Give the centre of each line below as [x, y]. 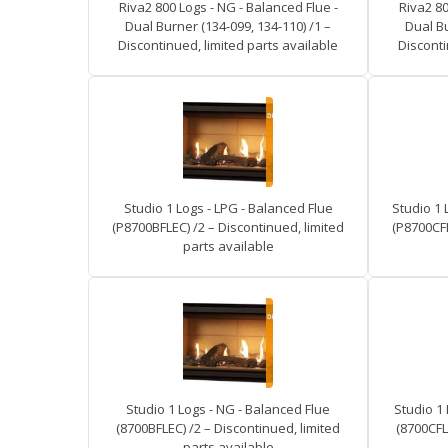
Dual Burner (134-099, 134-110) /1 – [228, 26]
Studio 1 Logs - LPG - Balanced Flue [228, 208]
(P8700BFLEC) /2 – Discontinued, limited [228, 227]
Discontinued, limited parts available [228, 45]
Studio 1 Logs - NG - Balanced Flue [228, 409]
